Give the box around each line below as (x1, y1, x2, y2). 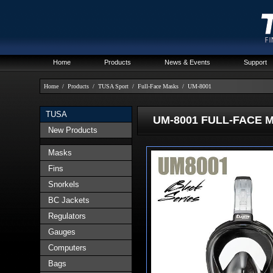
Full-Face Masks (138, 83, 179, 90)
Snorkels (43, 180, 79, 189)
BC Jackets (43, 196, 90, 205)
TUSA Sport (98, 83, 129, 90)
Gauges (43, 227, 76, 236)
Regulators (43, 211, 86, 221)
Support (244, 58, 267, 66)
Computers (43, 243, 87, 252)
